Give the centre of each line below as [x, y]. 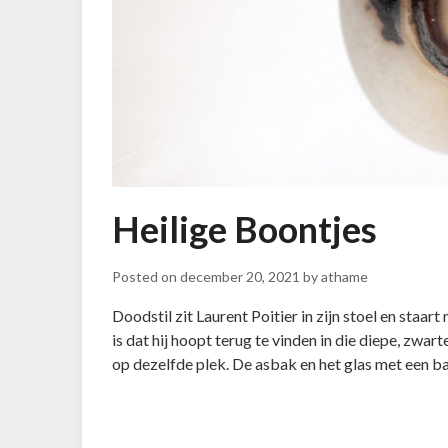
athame [344, 276]
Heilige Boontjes [244, 228]
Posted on [146, 276]
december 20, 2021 [240, 276]
